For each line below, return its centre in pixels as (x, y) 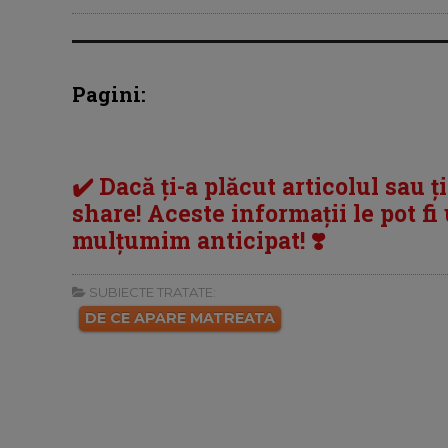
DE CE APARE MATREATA (180, 318)
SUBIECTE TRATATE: (151, 292)
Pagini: (109, 94)
